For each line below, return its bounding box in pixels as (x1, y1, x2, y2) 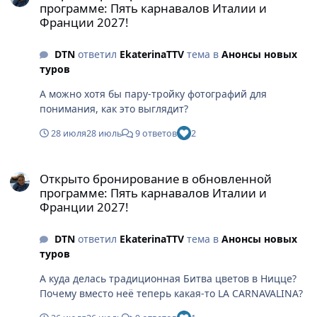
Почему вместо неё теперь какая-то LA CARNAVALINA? (40, 287, 303, 301)
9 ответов (133, 127, 177, 139)
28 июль (86, 127, 122, 139)
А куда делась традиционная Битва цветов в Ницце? (40, 272, 296, 286)
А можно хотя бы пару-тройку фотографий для (40, 87, 267, 101)
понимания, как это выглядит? (40, 102, 188, 116)
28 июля (51, 127, 86, 139)
